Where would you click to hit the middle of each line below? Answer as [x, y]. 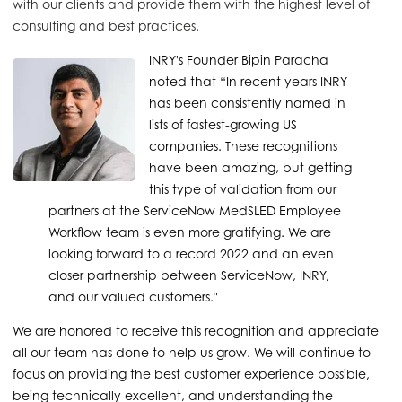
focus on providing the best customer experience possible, [191, 374]
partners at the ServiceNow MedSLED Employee [195, 211]
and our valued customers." [133, 297]
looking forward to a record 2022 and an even [191, 254]
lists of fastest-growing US [223, 125]
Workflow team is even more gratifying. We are [190, 232]
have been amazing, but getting [250, 168]
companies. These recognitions [243, 146]
